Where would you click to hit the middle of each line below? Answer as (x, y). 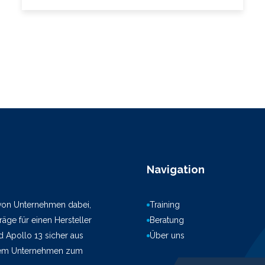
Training (165, 205)
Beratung (167, 220)
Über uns (167, 235)
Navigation (176, 169)
